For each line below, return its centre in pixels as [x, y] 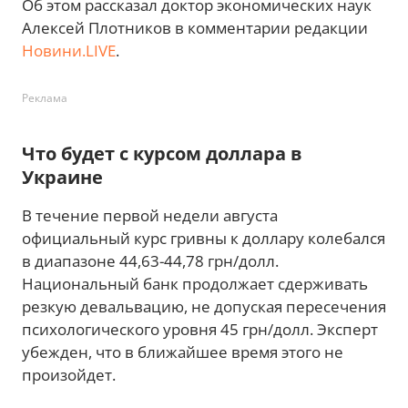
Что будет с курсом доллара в [162, 154]
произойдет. [69, 375]
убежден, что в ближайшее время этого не [183, 352]
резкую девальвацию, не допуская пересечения [204, 307]
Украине [62, 178]
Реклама [45, 98]
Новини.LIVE [69, 51]
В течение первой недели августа [150, 216]
